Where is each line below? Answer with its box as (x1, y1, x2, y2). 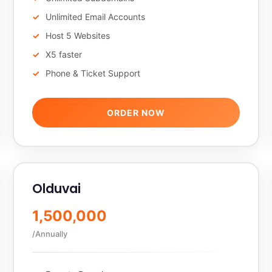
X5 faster (45, 49, 82, 59)
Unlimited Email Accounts (45, 12, 145, 22)
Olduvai (32, 180, 81, 197)
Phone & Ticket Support (45, 68, 140, 78)
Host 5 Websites (45, 30, 110, 41)
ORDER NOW (106, 107, 165, 118)
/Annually (32, 229, 67, 239)
